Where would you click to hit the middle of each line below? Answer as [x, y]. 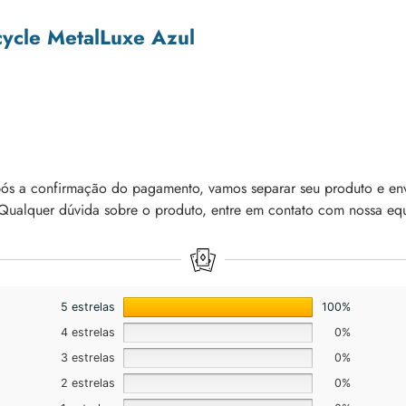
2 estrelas [87, 382]
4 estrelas [87, 332]
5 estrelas [87, 306]
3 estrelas [87, 357]
